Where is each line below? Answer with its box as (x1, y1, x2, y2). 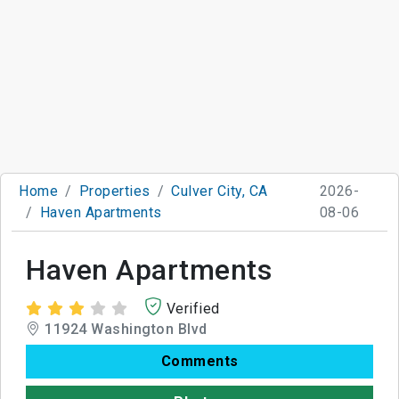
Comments (160, 352, 239, 370)
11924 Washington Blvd (40, 320, 208, 338)
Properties (78, 182, 151, 199)
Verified (166, 299, 220, 317)
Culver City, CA (171, 182, 268, 199)
